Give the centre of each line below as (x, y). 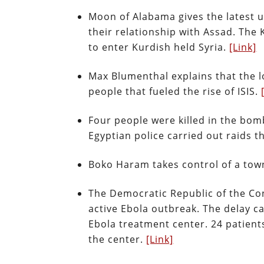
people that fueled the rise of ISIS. (175, 92)
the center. (118, 240)
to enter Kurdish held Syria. (159, 47)
